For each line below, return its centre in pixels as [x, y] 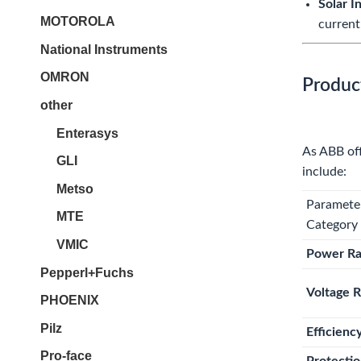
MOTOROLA [78, 22]
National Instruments [104, 49]
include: [324, 172]
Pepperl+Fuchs [87, 272]
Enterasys [87, 133]
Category [332, 225]
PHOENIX [70, 301]
